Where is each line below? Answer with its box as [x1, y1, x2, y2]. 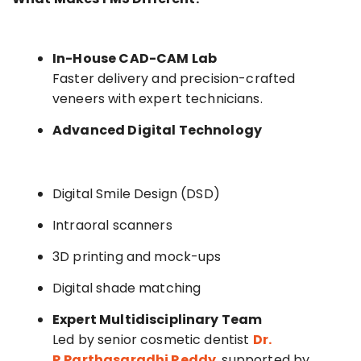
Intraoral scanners [52, 215, 172, 234]
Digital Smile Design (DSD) [52, 184, 220, 203]
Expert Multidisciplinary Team [52, 309, 263, 329]
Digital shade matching [52, 278, 201, 297]
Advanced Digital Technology [52, 120, 263, 139]
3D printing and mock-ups [52, 247, 222, 266]
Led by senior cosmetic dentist [52, 330, 253, 349]
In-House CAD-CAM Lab [52, 48, 217, 68]
